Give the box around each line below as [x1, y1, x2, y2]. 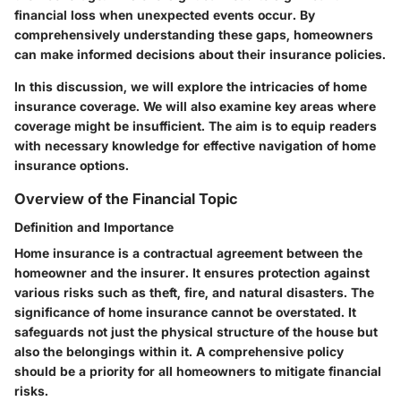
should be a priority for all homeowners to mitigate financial [14, 363, 381, 379]
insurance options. [14, 157, 129, 173]
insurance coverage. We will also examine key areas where [14, 98, 376, 114]
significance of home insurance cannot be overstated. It [14, 303, 356, 320]
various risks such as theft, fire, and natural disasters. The [14, 284, 374, 300]
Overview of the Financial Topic [14, 189, 238, 208]
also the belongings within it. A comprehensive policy [14, 343, 344, 359]
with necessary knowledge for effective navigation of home [14, 137, 376, 153]
